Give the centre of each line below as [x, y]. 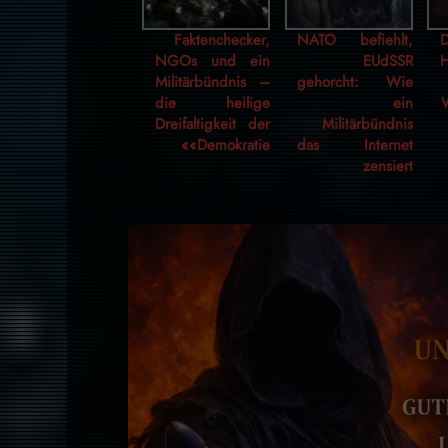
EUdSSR [387, 61]
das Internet [355, 145]
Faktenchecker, [222, 40]
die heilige [212, 103]
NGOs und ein [212, 61]
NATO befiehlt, [355, 40]
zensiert [387, 166]
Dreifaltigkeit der [212, 124]
